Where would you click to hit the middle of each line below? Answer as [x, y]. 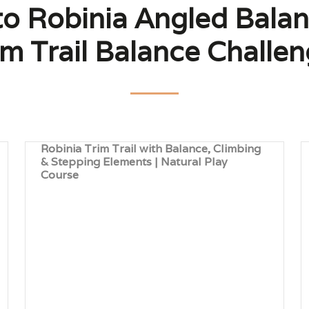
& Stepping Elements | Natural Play [134, 162]
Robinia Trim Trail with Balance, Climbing [151, 149]
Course [60, 175]
